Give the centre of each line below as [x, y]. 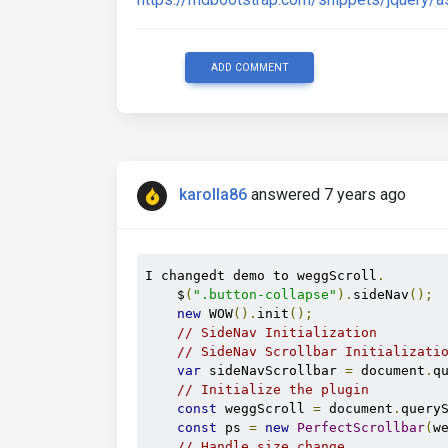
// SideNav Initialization [277, 332]
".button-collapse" [265, 294]
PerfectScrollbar [361, 427]
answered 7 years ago [328, 195]
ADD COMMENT [249, 67]
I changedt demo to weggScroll [261, 275]
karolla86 [213, 195]
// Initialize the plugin [273, 389]
